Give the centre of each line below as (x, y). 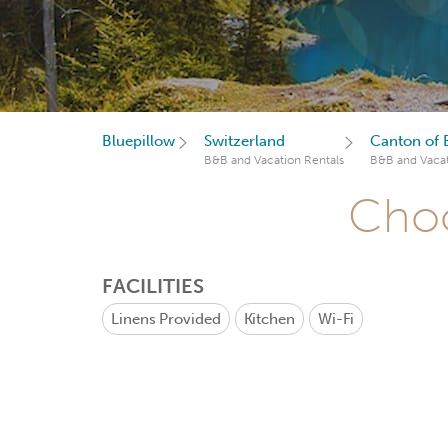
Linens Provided (166, 319)
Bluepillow (138, 141)
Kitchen (269, 319)
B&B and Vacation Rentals (274, 160)
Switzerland (244, 141)
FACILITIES (153, 286)
